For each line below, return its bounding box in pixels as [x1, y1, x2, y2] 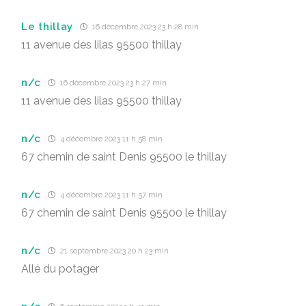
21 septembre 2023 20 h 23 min [58, 247, 169, 255]
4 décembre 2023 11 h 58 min [58, 135, 163, 143]
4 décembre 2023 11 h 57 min [58, 191, 163, 199]
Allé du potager [21, 262, 99, 275]
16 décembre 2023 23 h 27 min [58, 79, 167, 87]
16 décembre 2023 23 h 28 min [90, 23, 199, 31]
